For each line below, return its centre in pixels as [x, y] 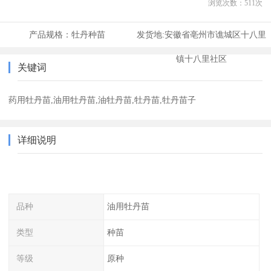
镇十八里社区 [201, 59]
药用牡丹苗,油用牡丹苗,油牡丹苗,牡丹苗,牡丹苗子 [103, 100]
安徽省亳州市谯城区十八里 [215, 35]
